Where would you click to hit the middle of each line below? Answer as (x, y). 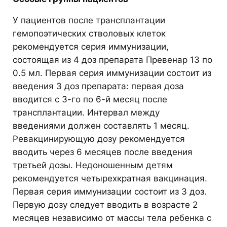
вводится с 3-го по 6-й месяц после (90, 99)
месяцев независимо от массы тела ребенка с (112, 218)
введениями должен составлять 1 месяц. (101, 125)
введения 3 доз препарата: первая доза (98, 86)
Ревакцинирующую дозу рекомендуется (99, 139)
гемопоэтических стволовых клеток (89, 33)
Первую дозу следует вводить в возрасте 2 (105, 204)
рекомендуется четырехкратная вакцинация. (110, 178)
